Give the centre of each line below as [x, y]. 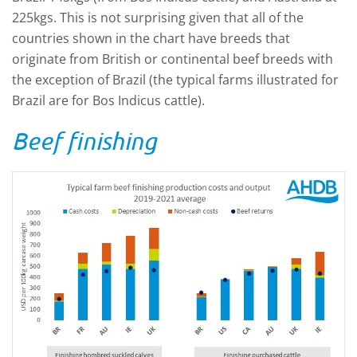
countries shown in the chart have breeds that [151, 38]
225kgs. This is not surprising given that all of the [158, 17]
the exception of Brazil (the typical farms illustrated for [175, 79]
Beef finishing [84, 140]
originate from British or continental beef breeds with [173, 59]
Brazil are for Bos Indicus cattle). [108, 100]
